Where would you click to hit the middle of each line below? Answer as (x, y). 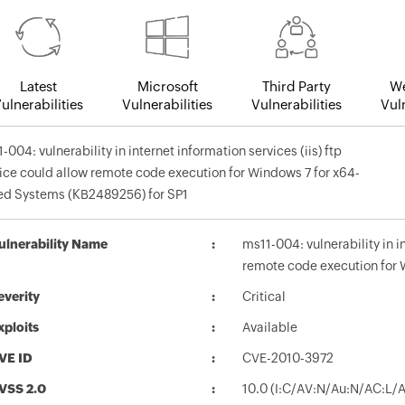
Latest (38, 87)
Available (270, 328)
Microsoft (167, 87)
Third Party (297, 87)
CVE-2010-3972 (288, 358)
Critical (264, 297)
